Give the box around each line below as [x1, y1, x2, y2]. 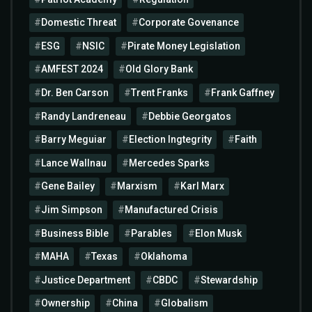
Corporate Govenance [139, 17, 240, 29]
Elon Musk [194, 227, 242, 239]
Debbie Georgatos [148, 110, 232, 122]
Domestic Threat [40, 17, 116, 29]
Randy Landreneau [40, 110, 126, 122]
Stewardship [200, 274, 258, 286]
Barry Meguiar [40, 134, 107, 146]
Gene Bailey [40, 180, 95, 192]
